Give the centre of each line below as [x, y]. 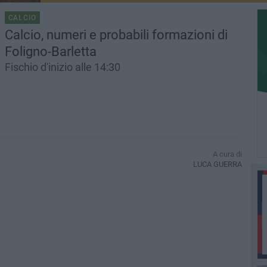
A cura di [227, 154]
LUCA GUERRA [217, 164]
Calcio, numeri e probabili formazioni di [116, 35]
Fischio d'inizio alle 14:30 [62, 67]
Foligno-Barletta [50, 52]
